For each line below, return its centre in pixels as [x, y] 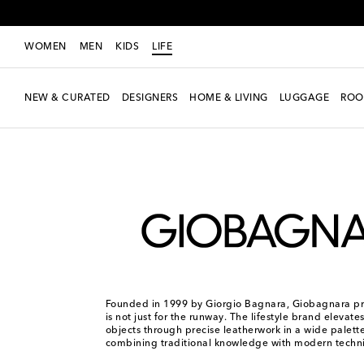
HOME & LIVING [229, 98]
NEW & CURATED [67, 98]
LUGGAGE [304, 98]
